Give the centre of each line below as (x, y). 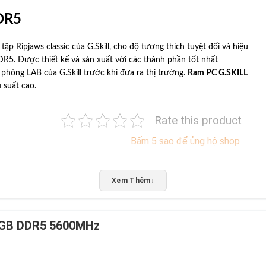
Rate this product (198, 121)
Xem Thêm (131, 181)
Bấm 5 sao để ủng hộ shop (185, 141)
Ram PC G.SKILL (218, 73)
